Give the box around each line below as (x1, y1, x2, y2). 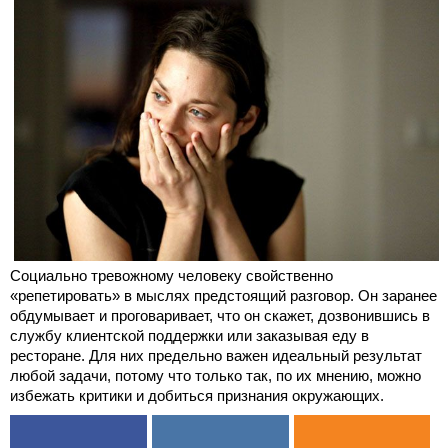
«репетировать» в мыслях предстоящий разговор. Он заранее (10, 286, 437, 304)
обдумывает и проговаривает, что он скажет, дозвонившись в (10, 306, 430, 324)
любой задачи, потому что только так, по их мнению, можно (10, 366, 421, 384)
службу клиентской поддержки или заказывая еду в (10, 326, 369, 344)
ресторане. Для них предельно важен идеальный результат (10, 346, 422, 364)
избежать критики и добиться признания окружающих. (10, 386, 384, 404)
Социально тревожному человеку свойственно (10, 266, 333, 284)
